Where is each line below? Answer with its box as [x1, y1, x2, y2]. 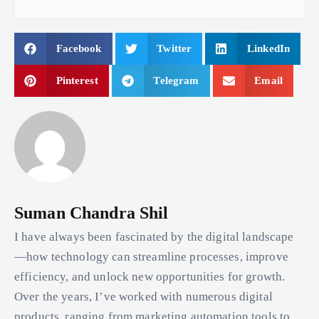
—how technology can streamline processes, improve [14, 249, 288, 263]
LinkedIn [246, 43, 291, 55]
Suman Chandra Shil [14, 203, 169, 222]
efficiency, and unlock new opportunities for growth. [14, 269, 286, 283]
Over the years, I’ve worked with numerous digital [14, 289, 273, 303]
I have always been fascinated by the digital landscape [14, 229, 294, 244]
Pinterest [56, 75, 98, 87]
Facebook [56, 43, 102, 55]
